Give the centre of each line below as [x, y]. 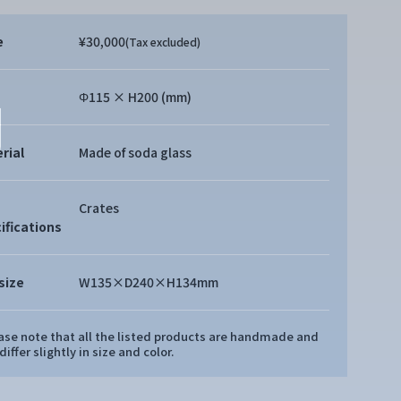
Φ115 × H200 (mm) [136, 97]
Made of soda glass [136, 152]
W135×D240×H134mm [149, 282]
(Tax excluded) [163, 42]
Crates [99, 208]
